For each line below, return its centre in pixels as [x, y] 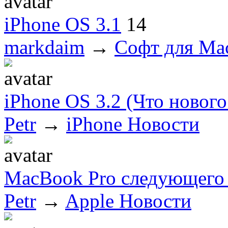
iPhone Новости [133, 124]
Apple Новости [128, 201]
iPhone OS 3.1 [63, 24]
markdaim [44, 47]
